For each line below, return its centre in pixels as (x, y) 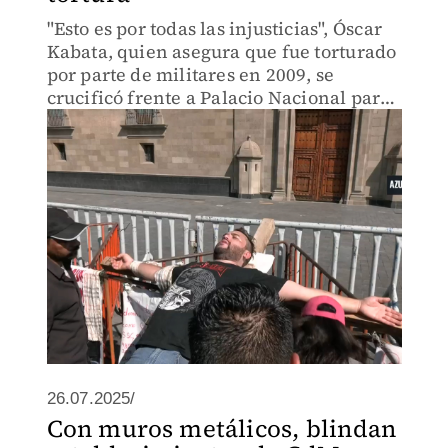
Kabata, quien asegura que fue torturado (221, 51)
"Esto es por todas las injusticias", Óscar (214, 28)
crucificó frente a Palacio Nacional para (218, 97)
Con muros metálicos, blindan (221, 428)
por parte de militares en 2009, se (190, 74)
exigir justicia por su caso (155, 120)
